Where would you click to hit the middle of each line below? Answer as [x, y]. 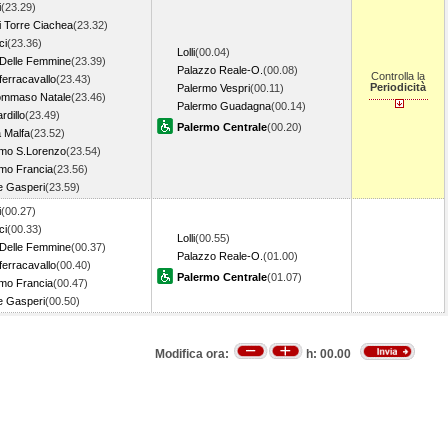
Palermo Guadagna [224, 106]
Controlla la [398, 76]
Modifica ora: [193, 354]
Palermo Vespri [213, 88]
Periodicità [398, 87]
